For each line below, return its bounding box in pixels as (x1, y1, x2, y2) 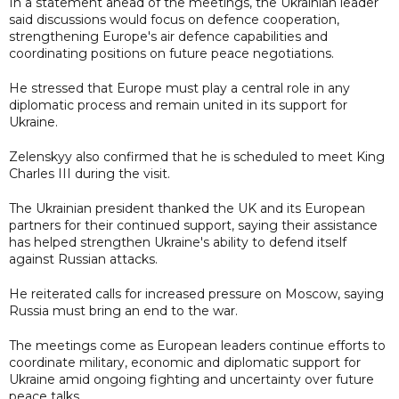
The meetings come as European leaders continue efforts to (9, 337, 386, 354)
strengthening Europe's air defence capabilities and (9, 28, 328, 45)
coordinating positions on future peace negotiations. (9, 45, 334, 61)
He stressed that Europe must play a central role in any (9, 79, 350, 96)
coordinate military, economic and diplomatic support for (9, 354, 361, 370)
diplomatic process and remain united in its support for (9, 96, 347, 113)
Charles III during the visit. (9, 165, 170, 182)
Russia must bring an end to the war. (9, 302, 238, 319)
